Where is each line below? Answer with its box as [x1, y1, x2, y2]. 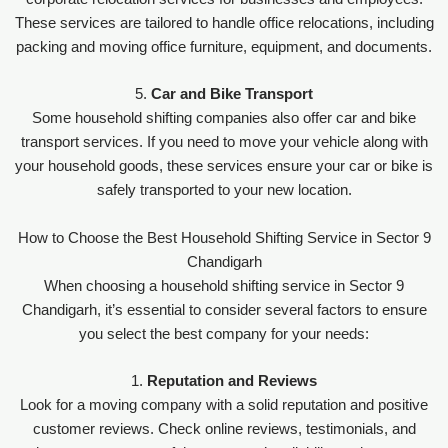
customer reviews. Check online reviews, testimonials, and [32, 420, 416, 437]
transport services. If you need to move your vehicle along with [20, 134, 428, 151]
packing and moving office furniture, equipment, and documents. [16, 38, 432, 55]
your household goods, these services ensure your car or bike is [15, 158, 433, 175]
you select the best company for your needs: [79, 325, 369, 342]
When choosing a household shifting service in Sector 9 [44, 277, 404, 294]
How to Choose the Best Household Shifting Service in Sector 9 [17, 229, 431, 246]
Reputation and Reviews [147, 372, 317, 389]
